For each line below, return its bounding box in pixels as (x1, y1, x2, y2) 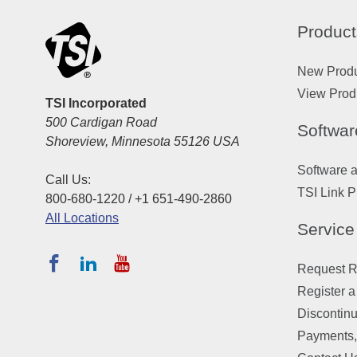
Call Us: (45, 172, 91, 186)
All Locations (45, 210, 119, 225)
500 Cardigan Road (45, 115, 157, 129)
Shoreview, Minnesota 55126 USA (45, 134, 240, 148)
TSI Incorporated (45, 96, 147, 110)
